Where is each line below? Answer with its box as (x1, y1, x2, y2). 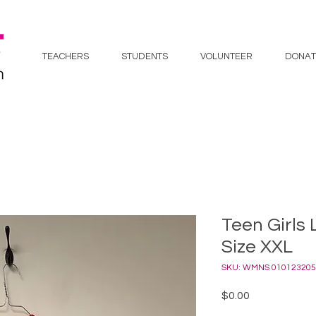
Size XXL (221, 237, 293, 256)
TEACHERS (42, 51, 89, 61)
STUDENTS (121, 51, 168, 61)
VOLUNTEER (200, 51, 253, 61)
